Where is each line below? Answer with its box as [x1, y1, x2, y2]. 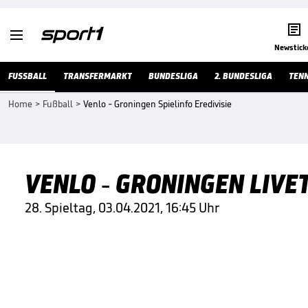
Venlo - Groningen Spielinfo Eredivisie [83, 98, 232, 110]
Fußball [43, 98, 73, 110]
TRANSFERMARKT [63, 70, 132, 82]
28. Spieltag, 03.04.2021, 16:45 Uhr [25, 199, 219, 216]
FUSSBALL [8, 70, 47, 82]
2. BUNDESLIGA [214, 70, 272, 82]
